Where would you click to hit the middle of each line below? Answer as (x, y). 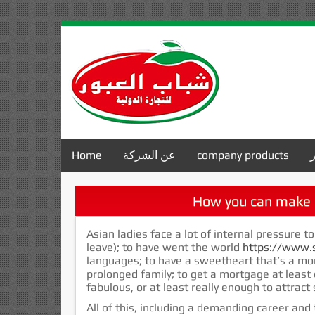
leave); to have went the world (165, 247)
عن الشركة (149, 155)
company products (243, 155)
